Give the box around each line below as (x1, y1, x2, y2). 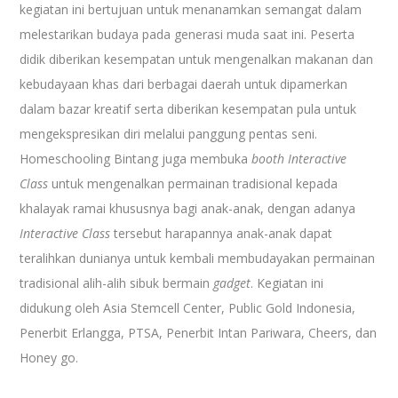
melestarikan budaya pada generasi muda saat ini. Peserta (20, 25, 355, 43)
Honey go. (20, 348, 79, 366)
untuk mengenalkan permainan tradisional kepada (52, 174, 338, 192)
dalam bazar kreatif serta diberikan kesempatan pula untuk (20, 99, 357, 117)
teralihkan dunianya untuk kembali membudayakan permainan (20, 249, 376, 267)
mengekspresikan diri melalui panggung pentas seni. (20, 124, 318, 142)
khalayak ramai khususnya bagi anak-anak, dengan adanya (20, 199, 356, 217)
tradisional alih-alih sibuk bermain (20, 274, 214, 291)
